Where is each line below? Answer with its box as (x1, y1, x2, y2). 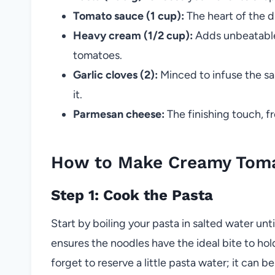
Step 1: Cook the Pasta (51, 186, 213, 204)
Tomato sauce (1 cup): (73, 9, 184, 23)
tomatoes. (73, 48, 122, 62)
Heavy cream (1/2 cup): (73, 28, 193, 42)
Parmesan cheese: (73, 107, 165, 121)
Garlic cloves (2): (73, 68, 158, 82)
